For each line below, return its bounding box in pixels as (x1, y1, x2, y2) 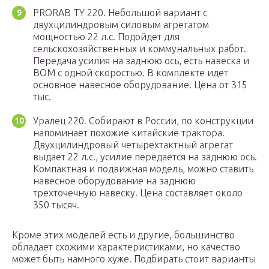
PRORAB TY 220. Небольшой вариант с (33, 7, 207, 19)
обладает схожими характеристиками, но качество (12, 241, 240, 253)
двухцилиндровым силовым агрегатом (33, 19, 209, 31)
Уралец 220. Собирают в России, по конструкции (33, 115, 253, 127)
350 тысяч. (33, 199, 79, 211)
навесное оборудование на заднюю (33, 175, 196, 187)
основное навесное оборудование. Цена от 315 (33, 79, 247, 91)
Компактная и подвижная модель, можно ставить (33, 163, 253, 175)
